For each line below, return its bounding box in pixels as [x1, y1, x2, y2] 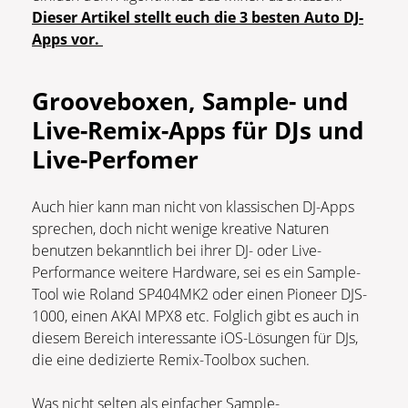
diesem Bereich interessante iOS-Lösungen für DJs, [32, 328, 358, 349]
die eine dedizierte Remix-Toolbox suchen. [32, 350, 310, 371]
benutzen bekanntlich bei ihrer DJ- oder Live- [32, 240, 321, 261]
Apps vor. [32, 29, 103, 50]
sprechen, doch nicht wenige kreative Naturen [32, 219, 329, 240]
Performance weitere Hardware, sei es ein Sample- [32, 262, 361, 283]
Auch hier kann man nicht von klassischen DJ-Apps [32, 197, 354, 218]
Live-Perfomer [32, 143, 199, 177]
